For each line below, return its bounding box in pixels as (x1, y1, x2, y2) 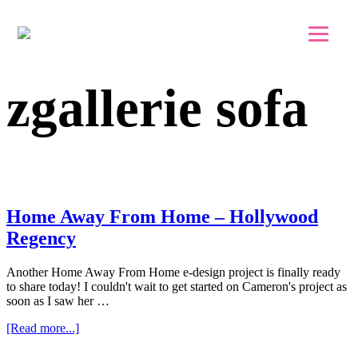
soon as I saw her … (6, 293, 109, 308)
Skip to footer (38, 27, 107, 41)
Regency (6, 227, 76, 249)
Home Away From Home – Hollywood (6, 205, 318, 227)
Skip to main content (38, 13, 142, 26)
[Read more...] (6, 320, 79, 335)
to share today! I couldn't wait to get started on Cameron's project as (6, 279, 347, 293)
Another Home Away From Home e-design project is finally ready (6, 265, 340, 279)
